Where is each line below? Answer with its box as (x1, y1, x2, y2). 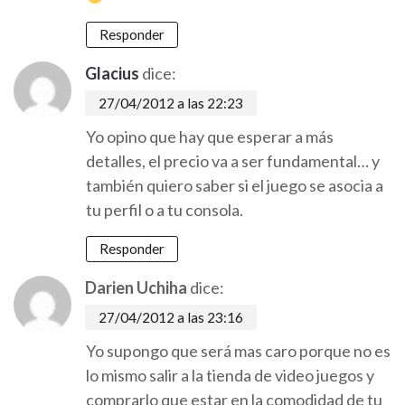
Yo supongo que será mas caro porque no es (86, 341, 391, 361)
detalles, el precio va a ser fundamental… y (86, 151, 380, 171)
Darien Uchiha (85, 278, 187, 297)
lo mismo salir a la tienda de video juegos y (86, 365, 374, 385)
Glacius (85, 63, 139, 83)
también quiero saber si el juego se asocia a (86, 175, 383, 195)
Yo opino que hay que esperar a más (86, 127, 334, 146)
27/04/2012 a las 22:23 (99, 95, 243, 111)
